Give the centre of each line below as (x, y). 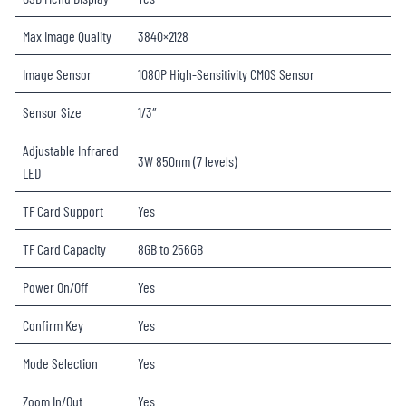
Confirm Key (53, 325)
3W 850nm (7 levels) (188, 161)
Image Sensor (57, 74)
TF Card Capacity (64, 249)
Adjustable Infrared (71, 150)
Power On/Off (55, 287)
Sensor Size (52, 112)
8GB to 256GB (170, 249)
